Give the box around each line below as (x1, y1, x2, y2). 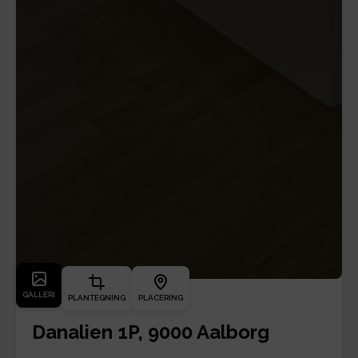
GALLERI (22, 290, 55, 300)
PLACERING (138, 293, 183, 303)
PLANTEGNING (68, 293, 125, 303)
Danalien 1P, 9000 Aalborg (32, 320, 269, 344)
